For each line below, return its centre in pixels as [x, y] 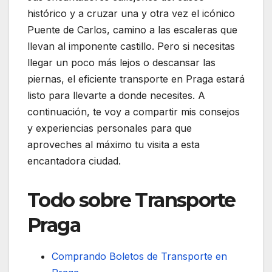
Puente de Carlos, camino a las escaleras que [132, 30]
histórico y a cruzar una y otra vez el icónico [131, 14]
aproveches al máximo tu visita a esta [114, 145]
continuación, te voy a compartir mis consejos [134, 112]
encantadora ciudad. [74, 161]
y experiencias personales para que [110, 128]
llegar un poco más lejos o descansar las [121, 63]
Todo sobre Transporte [131, 200]
